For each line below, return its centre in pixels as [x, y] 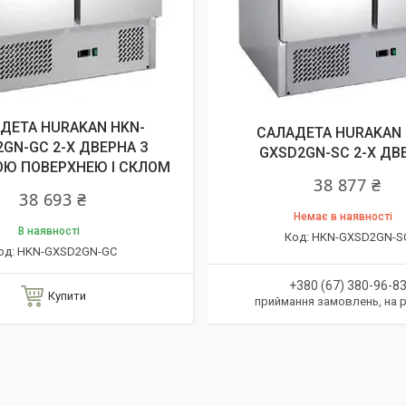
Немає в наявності [343, 217]
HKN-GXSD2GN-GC [67, 251]
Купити [67, 296]
